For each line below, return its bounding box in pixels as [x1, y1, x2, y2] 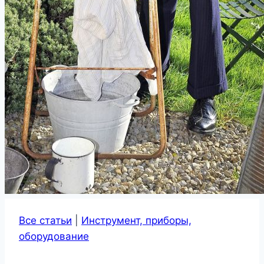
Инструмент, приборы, [81, 214, 192, 227]
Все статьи [19, 214, 72, 227]
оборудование [19, 230, 89, 243]
